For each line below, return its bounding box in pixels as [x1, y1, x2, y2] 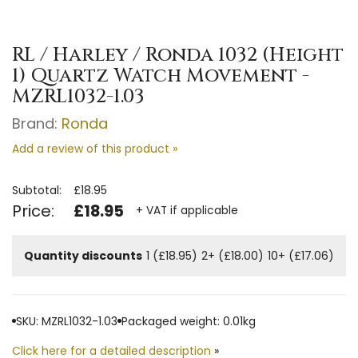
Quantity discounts [24, 247, 142, 264]
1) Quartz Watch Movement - [12, 62, 309, 89]
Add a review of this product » [12, 140, 177, 157]
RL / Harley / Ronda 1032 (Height [12, 42, 344, 68]
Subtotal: [12, 181, 62, 198]
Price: [12, 199, 54, 222]
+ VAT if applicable [136, 203, 238, 219]
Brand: [12, 113, 62, 133]
